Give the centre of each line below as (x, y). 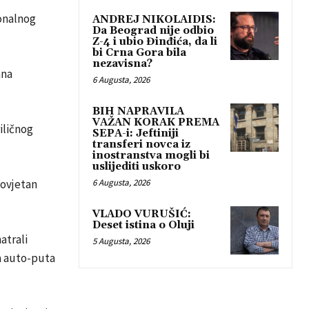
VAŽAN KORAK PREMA (156, 122)
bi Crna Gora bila (139, 52)
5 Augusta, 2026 (121, 241)
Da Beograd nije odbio (153, 30)
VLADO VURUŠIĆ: (142, 214)
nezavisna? (122, 63)
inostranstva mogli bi (151, 155)
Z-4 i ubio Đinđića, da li (155, 41)
